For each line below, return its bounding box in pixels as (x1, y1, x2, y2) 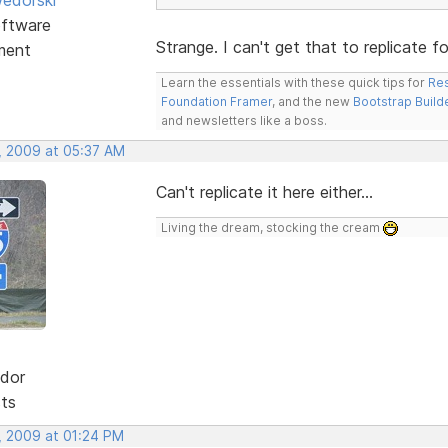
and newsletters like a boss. (160, 112, 327, 128)
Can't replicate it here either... (155, 181, 373, 202)
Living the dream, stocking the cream (160, 219, 383, 235)
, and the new (271, 93, 353, 109)
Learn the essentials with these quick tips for (160, 74, 428, 90)
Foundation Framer (160, 93, 272, 109)
